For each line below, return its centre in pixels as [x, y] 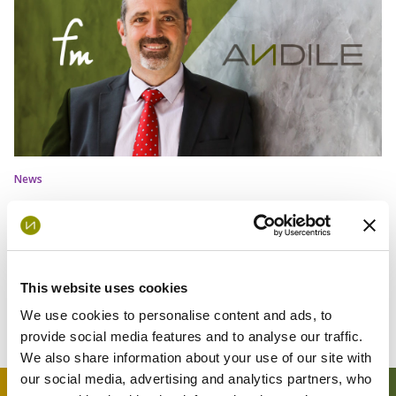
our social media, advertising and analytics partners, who [196, 379]
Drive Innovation [91, 259]
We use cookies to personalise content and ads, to [176, 315]
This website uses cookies [104, 287]
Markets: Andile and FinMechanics [172, 234]
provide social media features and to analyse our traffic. [192, 336]
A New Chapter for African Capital [171, 209]
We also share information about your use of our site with [196, 358]
